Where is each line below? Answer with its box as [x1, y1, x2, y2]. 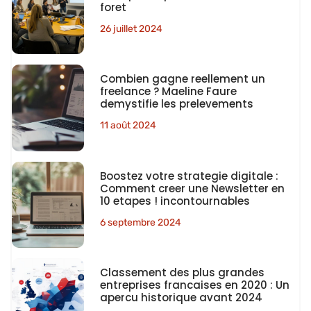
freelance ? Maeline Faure [99, 84, 237, 99]
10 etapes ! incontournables [99, 193, 250, 208]
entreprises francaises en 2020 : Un [99, 277, 289, 292]
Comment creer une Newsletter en [99, 180, 285, 196]
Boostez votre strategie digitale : [99, 168, 278, 183]
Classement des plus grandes [99, 264, 264, 280]
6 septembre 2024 [99, 216, 181, 228]
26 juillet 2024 [99, 23, 162, 35]
